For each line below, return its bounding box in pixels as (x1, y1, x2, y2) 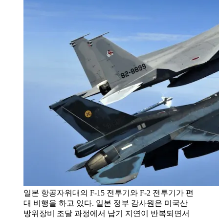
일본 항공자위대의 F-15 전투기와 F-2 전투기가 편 (23, 188, 194, 197)
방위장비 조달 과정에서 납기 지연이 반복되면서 (23, 209, 190, 218)
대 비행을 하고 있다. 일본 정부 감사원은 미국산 (23, 198, 188, 207)
